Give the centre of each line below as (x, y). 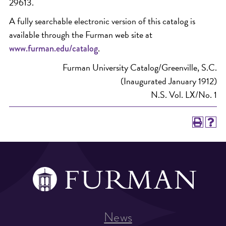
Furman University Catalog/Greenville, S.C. (140, 68)
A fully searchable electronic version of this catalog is (102, 21)
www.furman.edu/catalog (53, 49)
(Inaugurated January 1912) (169, 81)
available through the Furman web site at (81, 35)
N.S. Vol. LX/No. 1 (184, 95)
